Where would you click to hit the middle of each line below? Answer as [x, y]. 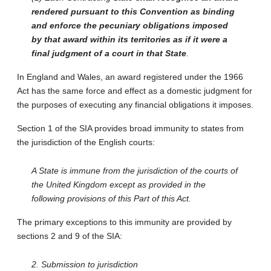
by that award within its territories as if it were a [129, 39]
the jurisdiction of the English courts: [86, 142]
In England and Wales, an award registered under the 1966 [130, 77]
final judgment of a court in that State [109, 53]
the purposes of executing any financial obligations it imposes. [135, 104]
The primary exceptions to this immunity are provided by [124, 222]
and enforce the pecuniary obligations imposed [130, 25]
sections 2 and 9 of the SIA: [70, 236]
